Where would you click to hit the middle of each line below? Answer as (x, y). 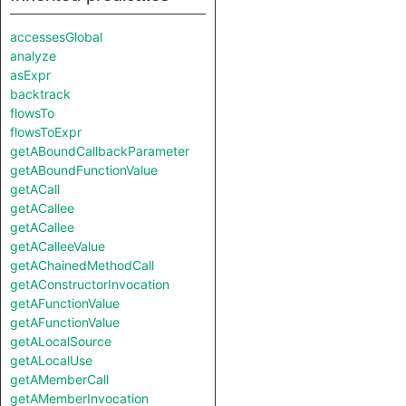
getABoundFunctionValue (84, 170)
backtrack (40, 94)
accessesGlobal (56, 37)
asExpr (30, 75)
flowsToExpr (46, 132)
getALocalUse (51, 360)
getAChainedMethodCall (82, 265)
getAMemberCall (59, 379)
